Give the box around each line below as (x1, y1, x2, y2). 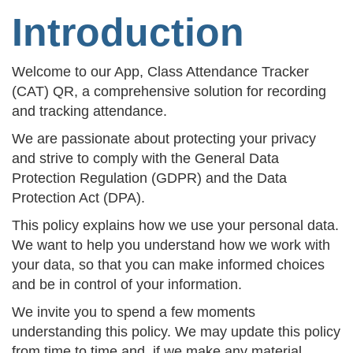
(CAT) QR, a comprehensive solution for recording (12, 84, 326, 99)
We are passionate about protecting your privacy (12, 131, 316, 147)
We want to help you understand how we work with (12, 237, 330, 253)
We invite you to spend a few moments (12, 304, 255, 320)
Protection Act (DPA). (12, 190, 145, 206)
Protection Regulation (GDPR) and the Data (12, 170, 287, 186)
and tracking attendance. (12, 103, 167, 119)
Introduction (12, 10, 244, 54)
